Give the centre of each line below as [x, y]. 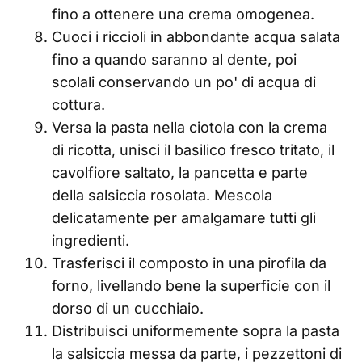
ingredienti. [90, 241]
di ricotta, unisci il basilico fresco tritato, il [193, 150]
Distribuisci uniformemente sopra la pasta [196, 331]
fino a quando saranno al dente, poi [174, 60]
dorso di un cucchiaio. [128, 309]
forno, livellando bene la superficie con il [191, 286]
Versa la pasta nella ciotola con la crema [189, 128]
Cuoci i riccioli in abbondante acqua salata [196, 37]
